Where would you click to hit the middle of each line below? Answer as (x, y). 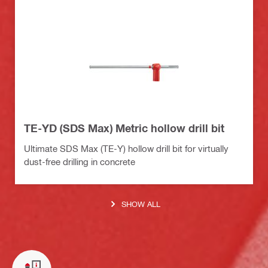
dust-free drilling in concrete (80, 161)
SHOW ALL (141, 204)
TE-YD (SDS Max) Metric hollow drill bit (124, 128)
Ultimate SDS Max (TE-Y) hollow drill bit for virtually (126, 148)
